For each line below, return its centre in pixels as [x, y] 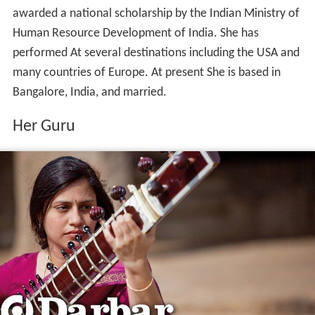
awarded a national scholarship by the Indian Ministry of [156, 13]
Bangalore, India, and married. [89, 92]
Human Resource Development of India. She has [135, 33]
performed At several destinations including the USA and [156, 53]
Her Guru [44, 126]
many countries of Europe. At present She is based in [146, 72]
